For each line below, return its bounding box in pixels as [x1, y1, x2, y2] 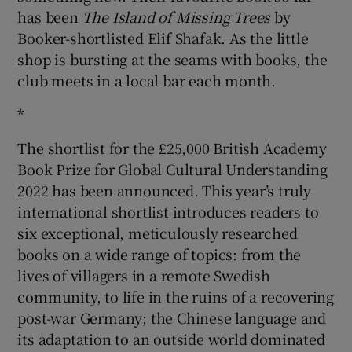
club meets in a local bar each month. [17, 69, 277, 90]
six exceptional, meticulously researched [17, 222, 298, 243]
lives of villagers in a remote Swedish [17, 264, 270, 285]
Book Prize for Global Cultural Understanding [17, 158, 328, 179]
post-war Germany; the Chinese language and [17, 306, 327, 328]
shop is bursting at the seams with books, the [17, 48, 328, 69]
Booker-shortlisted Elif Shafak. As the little [17, 27, 309, 48]
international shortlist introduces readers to [17, 200, 319, 222]
